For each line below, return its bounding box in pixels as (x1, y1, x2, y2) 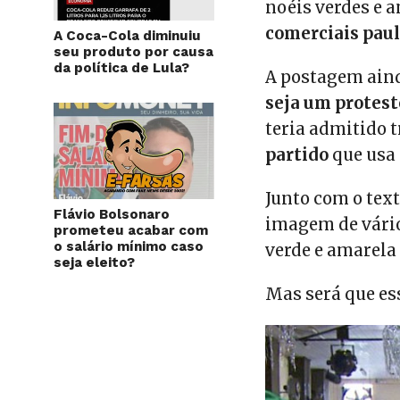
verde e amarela (265, 240, 397, 261)
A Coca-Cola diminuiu (54, 28, 201, 44)
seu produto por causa (54, 44, 213, 60)
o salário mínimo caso (54, 238, 204, 254)
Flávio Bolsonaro (54, 206, 170, 222)
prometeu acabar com (54, 222, 208, 238)
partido (265, 145, 329, 165)
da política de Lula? (54, 60, 189, 76)
